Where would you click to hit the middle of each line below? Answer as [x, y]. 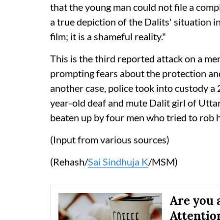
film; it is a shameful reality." [108, 36]
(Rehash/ [69, 161]
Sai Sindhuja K [118, 161]
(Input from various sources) [110, 139]
